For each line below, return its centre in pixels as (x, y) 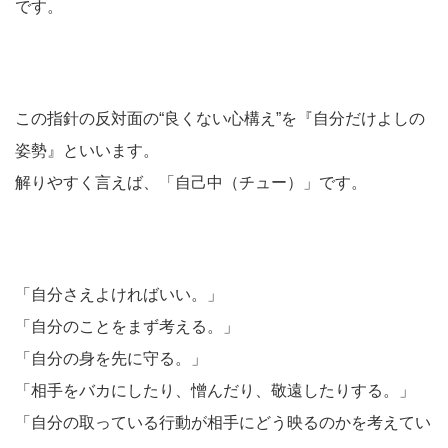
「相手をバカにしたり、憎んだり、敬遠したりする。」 (215, 390)
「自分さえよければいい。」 (119, 294)
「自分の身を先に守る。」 (111, 358)
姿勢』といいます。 (87, 150)
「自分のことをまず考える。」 (127, 326)
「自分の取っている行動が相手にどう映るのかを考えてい (223, 422)
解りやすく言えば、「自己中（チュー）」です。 (191, 182)
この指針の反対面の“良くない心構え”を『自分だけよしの (220, 118)
